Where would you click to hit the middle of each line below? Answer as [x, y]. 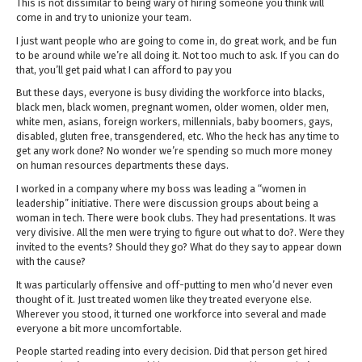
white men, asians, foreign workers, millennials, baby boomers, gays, [175, 122]
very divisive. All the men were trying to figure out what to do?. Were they [180, 233]
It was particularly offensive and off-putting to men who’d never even [175, 284]
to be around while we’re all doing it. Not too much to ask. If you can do [178, 55]
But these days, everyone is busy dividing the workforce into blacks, [170, 93]
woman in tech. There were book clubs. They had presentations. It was [176, 218]
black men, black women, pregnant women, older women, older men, [173, 107]
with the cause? [51, 262]
